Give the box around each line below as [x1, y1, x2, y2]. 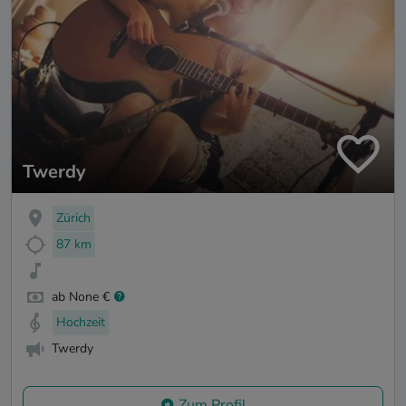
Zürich [56, 209, 91, 227]
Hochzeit [56, 314, 105, 332]
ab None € [52, 287, 110, 305]
